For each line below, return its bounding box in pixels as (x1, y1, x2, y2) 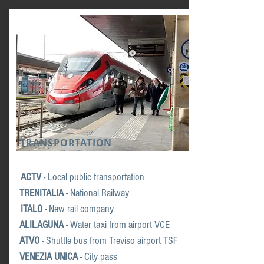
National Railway (70, 187, 129, 199)
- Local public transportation (44, 171, 144, 183)
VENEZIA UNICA (19, 250, 78, 263)
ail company (70, 203, 114, 215)
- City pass (80, 250, 117, 263)
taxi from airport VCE (91, 219, 170, 231)
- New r (42, 203, 70, 215)
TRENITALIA (19, 187, 64, 199)
